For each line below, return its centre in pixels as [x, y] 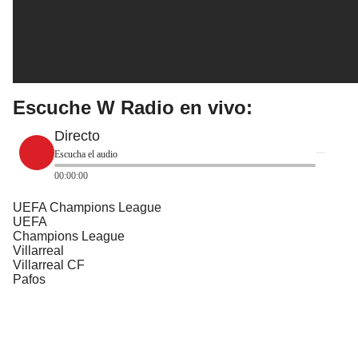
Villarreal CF [49, 265]
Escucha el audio [86, 154]
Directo [77, 135]
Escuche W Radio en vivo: [133, 107]
